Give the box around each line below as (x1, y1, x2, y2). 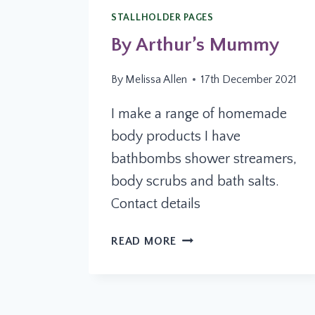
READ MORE (111, 234, 177, 247)
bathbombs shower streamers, (111, 150, 297, 167)
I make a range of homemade (111, 105, 287, 122)
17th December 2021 (201, 72, 297, 86)
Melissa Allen (125, 72, 188, 86)
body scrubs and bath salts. (111, 173, 279, 189)
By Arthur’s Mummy (111, 33, 280, 56)
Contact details (111, 195, 200, 212)
